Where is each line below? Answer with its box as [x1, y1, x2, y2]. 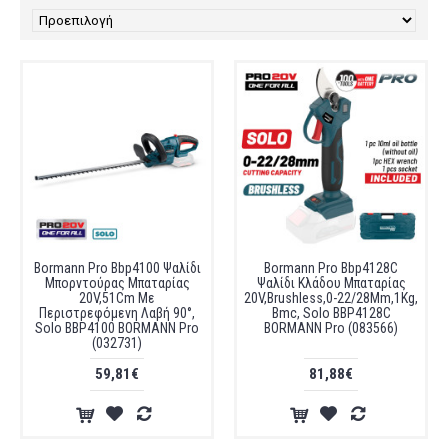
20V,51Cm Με [79, 290, 155, 306]
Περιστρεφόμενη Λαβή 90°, [39, 305, 195, 321]
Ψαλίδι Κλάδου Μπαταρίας [256, 275, 406, 291]
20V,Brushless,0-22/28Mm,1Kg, [244, 290, 418, 306]
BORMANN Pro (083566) [264, 320, 398, 336]
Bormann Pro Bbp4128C [264, 260, 398, 276]
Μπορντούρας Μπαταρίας [44, 275, 190, 291]
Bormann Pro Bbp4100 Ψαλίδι [33, 260, 201, 276]
